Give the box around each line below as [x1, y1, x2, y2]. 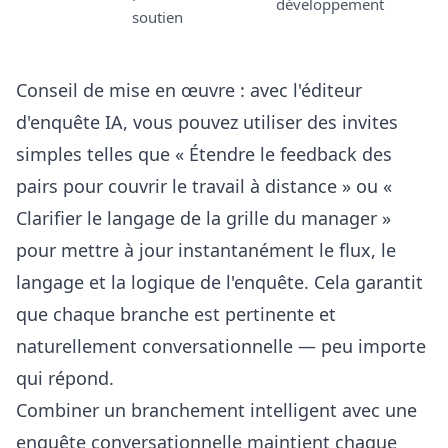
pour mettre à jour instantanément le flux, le [16, 238, 396, 262]
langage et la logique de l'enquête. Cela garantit [16, 270, 423, 294]
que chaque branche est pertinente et [16, 302, 336, 326]
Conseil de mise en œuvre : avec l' [16, 78, 301, 102]
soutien [132, 7, 183, 27]
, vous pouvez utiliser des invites [123, 110, 398, 134]
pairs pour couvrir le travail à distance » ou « [16, 174, 392, 198]
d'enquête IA [16, 110, 123, 134]
